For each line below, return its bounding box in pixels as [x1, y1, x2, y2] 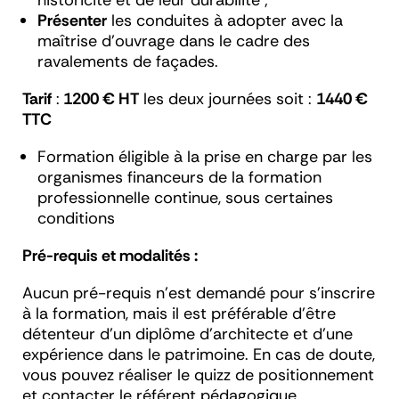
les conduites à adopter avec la [107, 10, 343, 32]
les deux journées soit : [139, 88, 316, 110]
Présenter [37, 10, 107, 32]
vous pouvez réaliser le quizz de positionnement [22, 364, 374, 387]
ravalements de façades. [37, 51, 218, 73]
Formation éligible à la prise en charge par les [37, 146, 372, 168]
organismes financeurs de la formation [37, 167, 322, 189]
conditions [37, 208, 115, 230]
